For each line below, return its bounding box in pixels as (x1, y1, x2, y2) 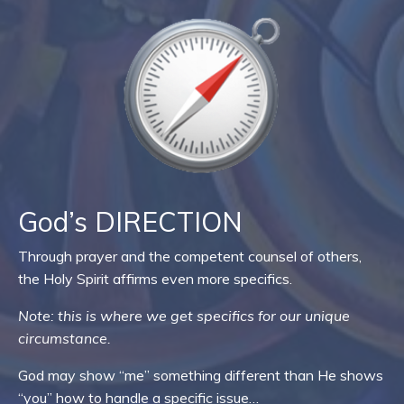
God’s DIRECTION (18, 204, 243, 239)
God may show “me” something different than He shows (18, 365, 383, 384)
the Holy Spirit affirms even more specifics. (18, 269, 292, 288)
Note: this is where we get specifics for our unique (18, 306, 350, 325)
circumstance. (18, 328, 111, 347)
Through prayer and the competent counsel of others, (18, 246, 362, 265)
